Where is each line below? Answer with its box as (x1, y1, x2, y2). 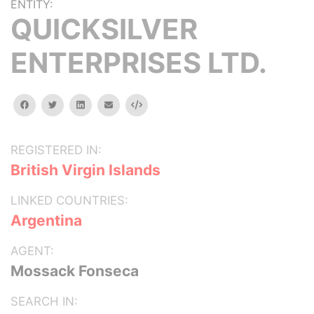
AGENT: (11, 244, 54, 258)
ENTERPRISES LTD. (11, 46, 267, 80)
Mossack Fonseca (11, 262, 139, 280)
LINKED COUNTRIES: (11, 193, 128, 207)
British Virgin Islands (11, 161, 161, 179)
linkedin (83, 99, 116, 109)
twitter (56, 99, 85, 109)
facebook (28, 99, 69, 109)
